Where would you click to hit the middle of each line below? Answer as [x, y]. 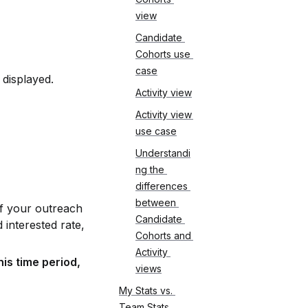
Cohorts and [163, 235]
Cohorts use [163, 54]
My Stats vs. [146, 290]
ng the [150, 169]
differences [162, 186]
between [156, 202]
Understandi [163, 153]
